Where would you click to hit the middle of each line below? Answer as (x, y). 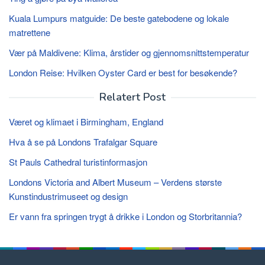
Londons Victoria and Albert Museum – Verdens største (115, 182)
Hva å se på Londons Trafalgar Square (83, 141)
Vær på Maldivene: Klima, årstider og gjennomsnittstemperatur (129, 52)
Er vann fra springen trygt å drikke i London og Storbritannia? (125, 216)
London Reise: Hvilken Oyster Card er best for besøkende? (123, 72)
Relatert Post (132, 97)
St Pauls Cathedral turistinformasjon (78, 161)
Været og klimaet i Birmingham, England (86, 121)
